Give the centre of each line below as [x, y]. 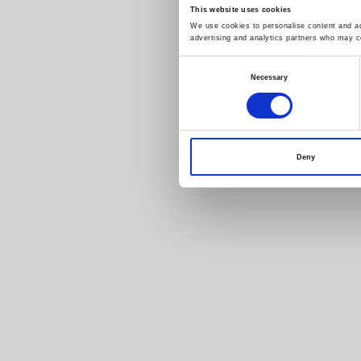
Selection [194, 84]
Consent [193, 65]
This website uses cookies [241, 9]
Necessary [269, 77]
